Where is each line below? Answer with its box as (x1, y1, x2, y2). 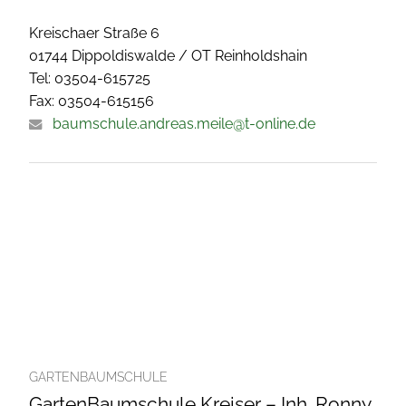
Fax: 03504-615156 (29, 92, 154, 111)
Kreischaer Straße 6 (29, 24, 159, 43)
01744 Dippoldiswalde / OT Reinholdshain (29, 47, 307, 65)
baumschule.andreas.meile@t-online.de (53, 115, 315, 133)
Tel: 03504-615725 (29, 70, 150, 88)
